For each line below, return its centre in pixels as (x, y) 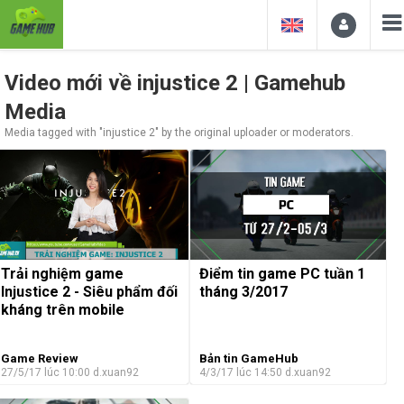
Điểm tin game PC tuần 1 (282, 274)
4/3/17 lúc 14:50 (242, 372)
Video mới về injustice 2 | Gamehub (175, 83)
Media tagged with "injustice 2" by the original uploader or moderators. (179, 133)
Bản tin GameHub (248, 358)
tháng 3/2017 (243, 292)
